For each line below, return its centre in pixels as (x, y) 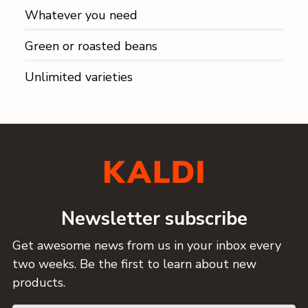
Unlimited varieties (79, 77)
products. (39, 282)
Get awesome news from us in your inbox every (147, 245)
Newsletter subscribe (154, 219)
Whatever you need (81, 15)
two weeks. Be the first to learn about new (134, 264)
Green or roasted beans (91, 46)
